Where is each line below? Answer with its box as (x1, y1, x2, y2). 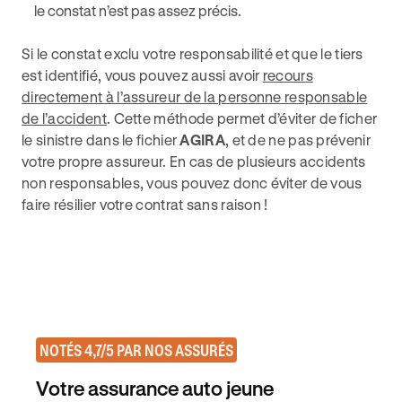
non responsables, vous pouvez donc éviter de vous (22, 174, 363, 191)
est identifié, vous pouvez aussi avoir (22, 66, 263, 83)
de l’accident (22, 109, 107, 127)
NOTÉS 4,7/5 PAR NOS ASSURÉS (39, 341, 233, 359)
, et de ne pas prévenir (224, 131, 371, 148)
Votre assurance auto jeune (36, 377, 274, 399)
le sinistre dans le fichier (22, 131, 180, 148)
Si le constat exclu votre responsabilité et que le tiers (22, 45, 363, 62)
